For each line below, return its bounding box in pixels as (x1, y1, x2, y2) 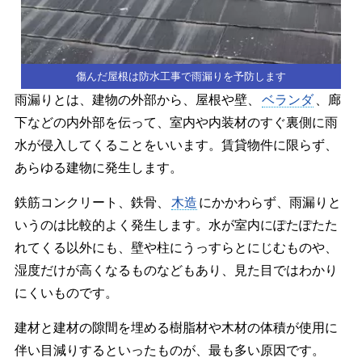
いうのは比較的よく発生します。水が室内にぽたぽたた (14, 217, 338, 232)
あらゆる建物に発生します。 (14, 160, 183, 175)
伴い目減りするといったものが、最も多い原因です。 (14, 343, 325, 357)
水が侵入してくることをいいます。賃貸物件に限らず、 (14, 137, 338, 152)
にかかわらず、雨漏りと (198, 195, 341, 209)
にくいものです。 (14, 285, 118, 300)
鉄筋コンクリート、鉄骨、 (14, 195, 170, 209)
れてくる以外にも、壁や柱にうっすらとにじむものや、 (14, 240, 338, 255)
